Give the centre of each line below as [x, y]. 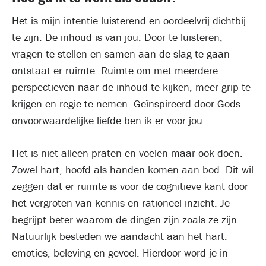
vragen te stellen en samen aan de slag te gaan [121, 54]
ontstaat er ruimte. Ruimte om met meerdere [115, 70]
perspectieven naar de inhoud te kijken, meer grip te [131, 87]
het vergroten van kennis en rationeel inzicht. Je [121, 203]
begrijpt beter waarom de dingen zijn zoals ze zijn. [126, 219]
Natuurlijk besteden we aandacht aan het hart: [120, 236]
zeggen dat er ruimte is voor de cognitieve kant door [130, 186]
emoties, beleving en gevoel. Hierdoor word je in [120, 253]
